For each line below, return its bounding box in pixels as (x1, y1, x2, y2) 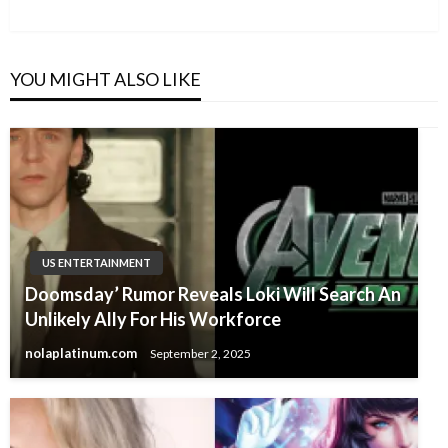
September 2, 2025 (150, 345, 251, 361)
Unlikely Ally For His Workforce (25, 308, 281, 331)
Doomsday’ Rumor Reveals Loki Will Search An (25, 283, 401, 306)
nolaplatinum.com (25, 345, 140, 362)
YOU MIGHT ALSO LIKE (10, 68, 201, 91)
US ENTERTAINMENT (42, 256, 151, 270)
